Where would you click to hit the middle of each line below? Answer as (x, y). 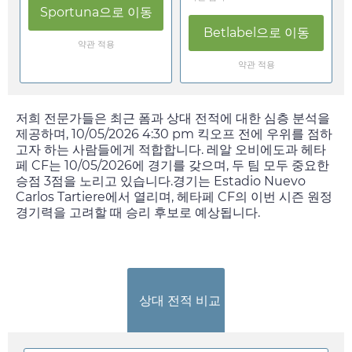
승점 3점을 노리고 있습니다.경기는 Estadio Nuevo (161, 181)
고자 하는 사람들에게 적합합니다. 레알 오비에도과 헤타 (171, 150)
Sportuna (69, 13)
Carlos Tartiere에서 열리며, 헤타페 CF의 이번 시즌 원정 (174, 197)
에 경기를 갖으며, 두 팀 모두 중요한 (231, 166)
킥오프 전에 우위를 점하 (263, 134)
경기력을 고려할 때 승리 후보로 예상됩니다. (138, 213)
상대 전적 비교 (180, 300)
